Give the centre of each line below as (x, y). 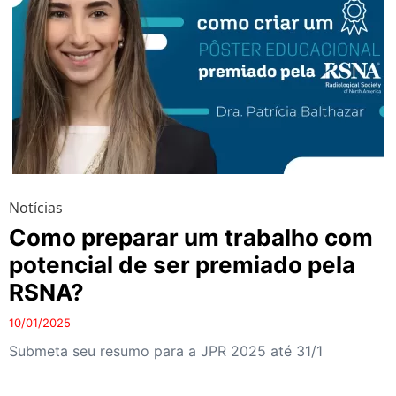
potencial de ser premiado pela (182, 264)
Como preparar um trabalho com (191, 237)
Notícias (36, 207)
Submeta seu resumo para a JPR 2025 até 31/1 (166, 350)
